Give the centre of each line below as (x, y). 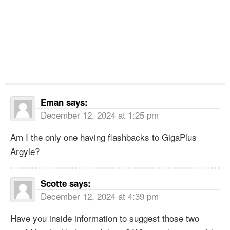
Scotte (54, 183)
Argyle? (25, 151)
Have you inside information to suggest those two (105, 218)
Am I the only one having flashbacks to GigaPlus (103, 137)
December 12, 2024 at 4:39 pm (100, 196)
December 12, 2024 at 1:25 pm (100, 114)
